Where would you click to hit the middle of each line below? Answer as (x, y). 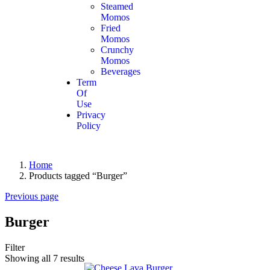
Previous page (32, 196)
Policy (89, 126)
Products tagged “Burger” (78, 176)
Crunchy (117, 50)
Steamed (117, 6)
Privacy (91, 115)
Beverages (121, 71)
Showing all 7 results (45, 258)
